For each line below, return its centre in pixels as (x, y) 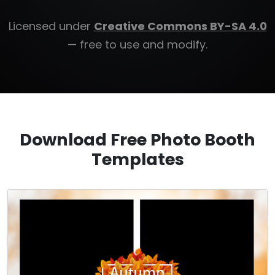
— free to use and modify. (137, 45)
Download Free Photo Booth (137, 140)
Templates (137, 159)
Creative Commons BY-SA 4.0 (180, 26)
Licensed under (51, 26)
